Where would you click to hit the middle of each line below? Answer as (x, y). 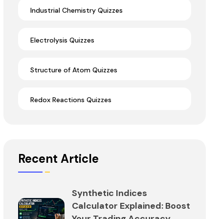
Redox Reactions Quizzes (71, 100)
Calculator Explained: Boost (131, 206)
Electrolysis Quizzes (62, 40)
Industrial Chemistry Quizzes (77, 11)
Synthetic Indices (109, 193)
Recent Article (58, 158)
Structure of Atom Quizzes (74, 70)
